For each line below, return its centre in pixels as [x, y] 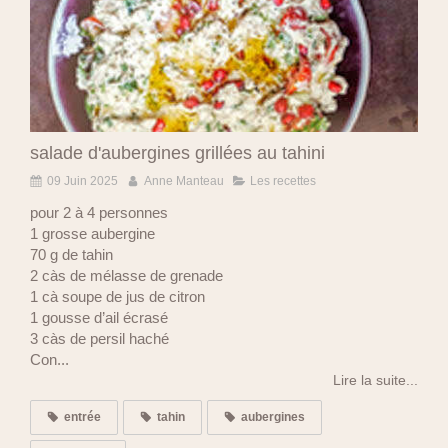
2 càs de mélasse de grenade [126, 275]
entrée [82, 416]
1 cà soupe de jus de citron [117, 296]
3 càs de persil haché [99, 338]
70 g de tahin [71, 254]
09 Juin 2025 [82, 180]
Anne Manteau [184, 180]
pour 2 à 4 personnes [99, 212]
